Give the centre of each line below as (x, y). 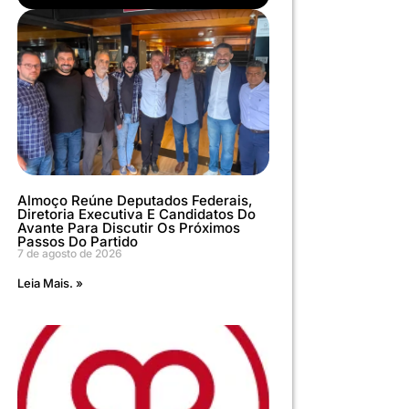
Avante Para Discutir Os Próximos (128, 228)
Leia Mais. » (50, 283)
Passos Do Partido (77, 242)
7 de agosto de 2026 (69, 254)
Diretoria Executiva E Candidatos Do (136, 215)
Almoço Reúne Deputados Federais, (135, 201)
